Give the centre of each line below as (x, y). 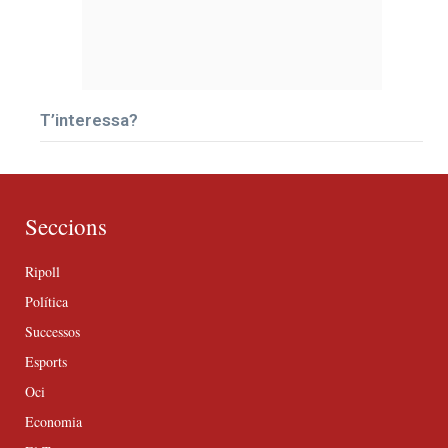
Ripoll (42, 271)
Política (46, 301)
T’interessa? (89, 119)
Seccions (66, 225)
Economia (53, 421)
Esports (46, 361)
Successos (52, 331)
